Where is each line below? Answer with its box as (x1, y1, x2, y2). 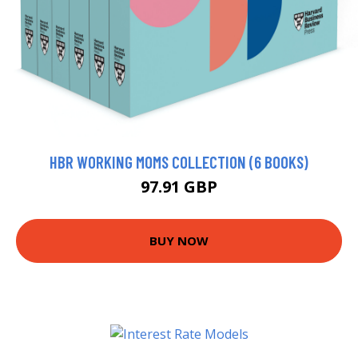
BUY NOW (149, 233, 209, 249)
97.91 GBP (141, 175, 217, 197)
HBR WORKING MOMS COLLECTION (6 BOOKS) (50, 151, 308, 172)
